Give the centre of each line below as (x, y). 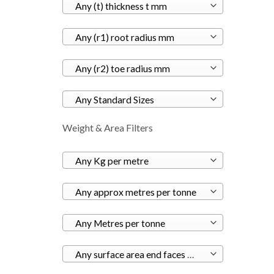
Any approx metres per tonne (135, 192)
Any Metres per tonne (120, 224)
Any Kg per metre (112, 161)
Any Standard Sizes (114, 100)
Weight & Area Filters (108, 128)
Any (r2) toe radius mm (122, 69)
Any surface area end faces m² (190, 255)
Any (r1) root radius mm (124, 38)
